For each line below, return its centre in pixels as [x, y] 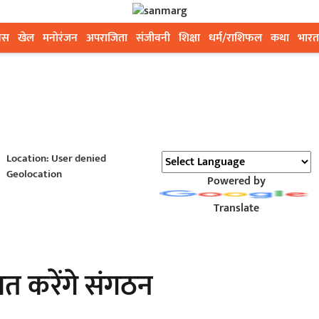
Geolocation [34, 174]
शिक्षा [189, 38]
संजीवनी [153, 38]
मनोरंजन [60, 38]
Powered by [236, 181]
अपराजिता [107, 38]
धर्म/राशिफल [235, 38]
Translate [236, 208]
